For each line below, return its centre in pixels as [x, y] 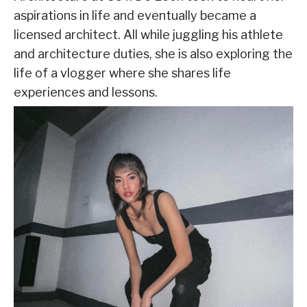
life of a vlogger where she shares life [122, 73]
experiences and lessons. [86, 93]
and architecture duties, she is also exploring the [153, 54]
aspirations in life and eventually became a [135, 16]
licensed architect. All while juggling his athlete [148, 35]
